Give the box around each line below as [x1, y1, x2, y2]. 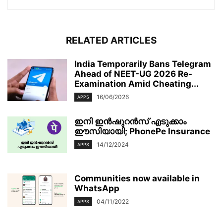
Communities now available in [74, 173, 200, 184]
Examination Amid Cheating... [74, 78, 199, 89]
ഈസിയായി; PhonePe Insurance [74, 126, 210, 137]
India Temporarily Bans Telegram [74, 58, 211, 69]
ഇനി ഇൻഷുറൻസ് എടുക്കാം [74, 116, 186, 127]
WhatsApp [74, 183, 119, 194]
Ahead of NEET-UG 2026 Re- [74, 68, 192, 79]
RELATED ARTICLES [65, 34, 157, 46]
